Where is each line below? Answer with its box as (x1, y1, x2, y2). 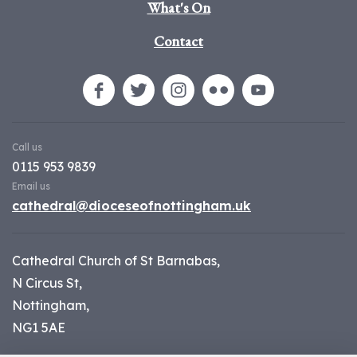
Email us (12, 180, 50, 193)
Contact (154, 32, 203, 51)
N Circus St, (12, 275, 82, 292)
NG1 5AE (12, 320, 65, 336)
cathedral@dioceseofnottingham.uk (12, 198, 251, 214)
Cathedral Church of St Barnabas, (12, 253, 220, 269)
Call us (12, 141, 42, 154)
